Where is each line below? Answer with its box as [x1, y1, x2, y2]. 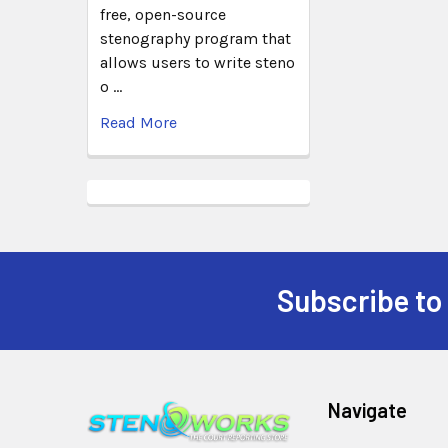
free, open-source [100, 4, 226, 24]
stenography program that [100, 28, 291, 48]
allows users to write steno [100, 52, 295, 72]
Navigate [328, 397, 408, 422]
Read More [100, 112, 177, 132]
